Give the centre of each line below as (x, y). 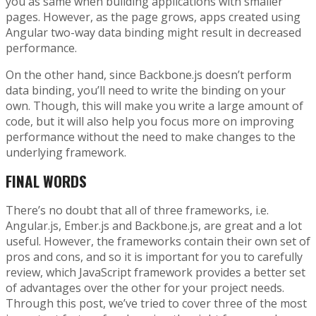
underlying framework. (66, 152)
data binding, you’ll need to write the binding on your (146, 90)
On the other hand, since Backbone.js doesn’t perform (148, 74)
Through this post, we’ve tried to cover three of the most (156, 303)
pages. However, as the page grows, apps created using (153, 17)
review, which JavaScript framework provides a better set (156, 272)
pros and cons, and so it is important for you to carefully (154, 256)
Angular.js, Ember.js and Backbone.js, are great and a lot (154, 225)
